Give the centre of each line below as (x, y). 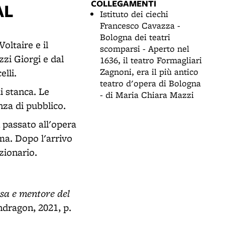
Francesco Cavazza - (140, 25)
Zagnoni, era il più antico (149, 72)
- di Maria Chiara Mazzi (147, 95)
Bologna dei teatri (135, 37)
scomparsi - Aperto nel (145, 48)
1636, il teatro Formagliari (151, 60)
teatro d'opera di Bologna (150, 83)
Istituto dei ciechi (134, 14)
